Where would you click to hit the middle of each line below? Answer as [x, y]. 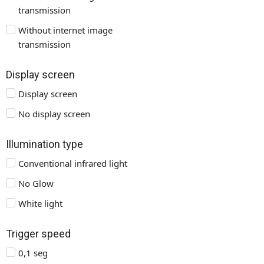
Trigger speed [38, 234]
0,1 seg [33, 253]
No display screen [54, 114]
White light [40, 203]
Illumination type [44, 144]
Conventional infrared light [73, 163]
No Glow [36, 183]
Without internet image [65, 30]
